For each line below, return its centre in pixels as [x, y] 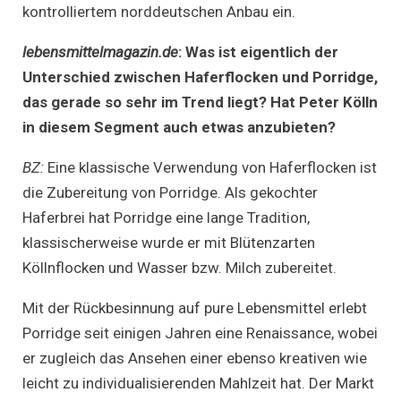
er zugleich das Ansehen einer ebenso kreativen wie [195, 358]
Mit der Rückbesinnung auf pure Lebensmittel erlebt [195, 307]
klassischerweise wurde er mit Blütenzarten [169, 242]
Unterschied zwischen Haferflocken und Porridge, [200, 77]
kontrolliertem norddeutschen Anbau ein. [159, 11]
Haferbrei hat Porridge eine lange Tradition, [166, 217]
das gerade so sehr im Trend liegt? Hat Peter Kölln [200, 102]
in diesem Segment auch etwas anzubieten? [179, 127]
